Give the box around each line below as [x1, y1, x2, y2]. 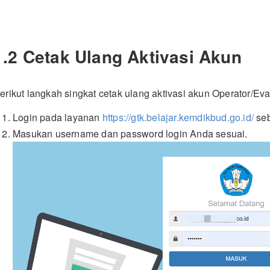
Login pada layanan [13, 110, 102, 125]
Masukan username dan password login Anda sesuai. [13, 127, 248, 141]
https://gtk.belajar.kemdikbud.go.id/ [102, 110, 254, 125]
